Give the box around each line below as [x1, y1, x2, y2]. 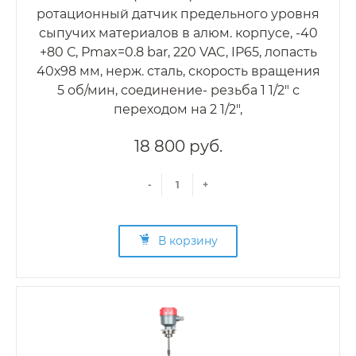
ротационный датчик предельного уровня [37, 6, 319, 22]
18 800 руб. [133, 137, 222, 157]
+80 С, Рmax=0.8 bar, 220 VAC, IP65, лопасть [39, 44, 317, 60]
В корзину [158, 234, 218, 249]
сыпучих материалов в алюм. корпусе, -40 [38, 25, 318, 41]
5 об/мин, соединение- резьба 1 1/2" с [56, 83, 300, 99]
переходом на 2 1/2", [114, 102, 242, 118]
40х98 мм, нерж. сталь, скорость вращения [36, 64, 320, 79]
